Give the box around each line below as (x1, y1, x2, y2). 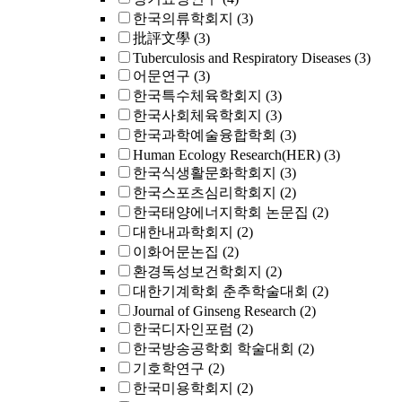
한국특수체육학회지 (133, 88, 262, 103)
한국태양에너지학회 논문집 (133, 205, 309, 220)
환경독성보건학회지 (133, 264, 262, 279)
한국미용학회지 (133, 380, 233, 396)
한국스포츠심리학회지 (133, 185, 276, 200)
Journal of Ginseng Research (133, 303, 296, 319)
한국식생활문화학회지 (133, 165, 276, 180)
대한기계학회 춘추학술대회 (133, 284, 309, 299)
